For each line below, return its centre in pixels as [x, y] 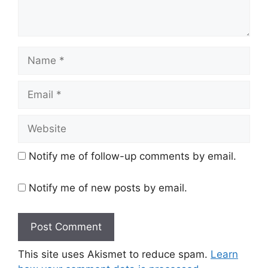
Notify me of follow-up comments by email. [133, 156]
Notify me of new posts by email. [108, 188]
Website [37, 121]
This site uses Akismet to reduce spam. [114, 254]
